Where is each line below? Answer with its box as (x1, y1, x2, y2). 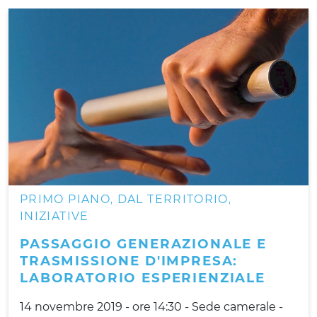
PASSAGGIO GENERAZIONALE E (20, 235, 267, 252)
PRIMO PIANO (20, 192, 110, 206)
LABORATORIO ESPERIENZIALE (20, 269, 265, 286)
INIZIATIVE (20, 209, 89, 223)
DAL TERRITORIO (117, 192, 229, 206)
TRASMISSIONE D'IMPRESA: (20, 252, 238, 269)
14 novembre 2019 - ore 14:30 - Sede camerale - (20, 299, 283, 313)
